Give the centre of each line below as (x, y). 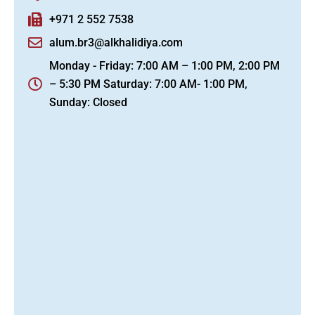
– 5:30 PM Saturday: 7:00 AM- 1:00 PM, (148, 84)
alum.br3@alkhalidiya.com (116, 43)
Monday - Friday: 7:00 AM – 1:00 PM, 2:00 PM (165, 66)
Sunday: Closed (88, 102)
